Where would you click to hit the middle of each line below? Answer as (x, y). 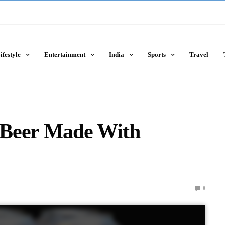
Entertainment (65, 54)
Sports (156, 54)
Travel (199, 54)
